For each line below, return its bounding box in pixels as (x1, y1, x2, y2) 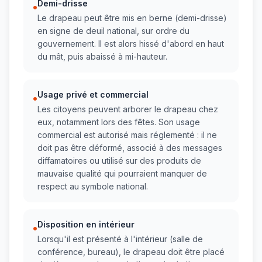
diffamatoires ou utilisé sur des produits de (37, 156, 201, 166)
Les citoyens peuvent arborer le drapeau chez (37, 104, 218, 115)
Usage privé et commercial (37, 89, 149, 100)
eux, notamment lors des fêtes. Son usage (37, 117, 200, 127)
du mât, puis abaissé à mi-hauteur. (37, 51, 167, 62)
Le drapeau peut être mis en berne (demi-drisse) (37, 13, 227, 23)
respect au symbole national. (37, 181, 148, 192)
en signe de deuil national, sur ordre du (37, 26, 189, 36)
